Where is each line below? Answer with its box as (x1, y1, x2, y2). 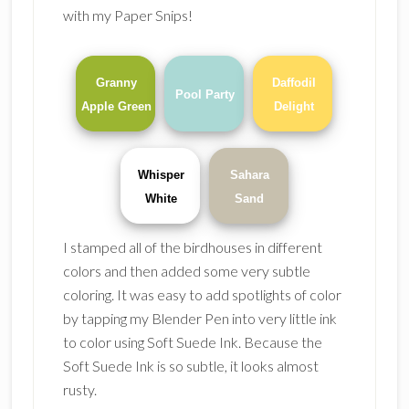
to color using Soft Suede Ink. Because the (62, 333, 322, 351)
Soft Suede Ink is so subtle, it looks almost (62, 357, 319, 374)
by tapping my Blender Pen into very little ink (62, 309, 337, 327)
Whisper (137, 168, 184, 182)
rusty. (62, 381, 97, 398)
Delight (273, 100, 314, 113)
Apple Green (81, 100, 152, 113)
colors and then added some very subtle (62, 262, 310, 279)
